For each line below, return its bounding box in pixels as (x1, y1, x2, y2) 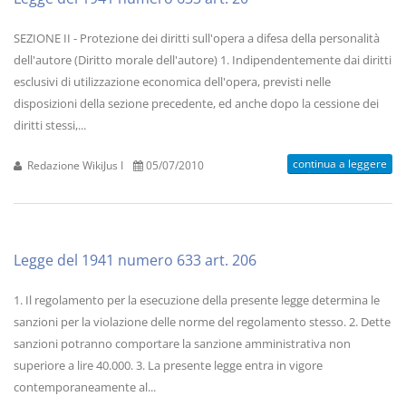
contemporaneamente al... (14, 379, 156, 395)
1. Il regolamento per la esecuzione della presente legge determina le (14, 292, 380, 308)
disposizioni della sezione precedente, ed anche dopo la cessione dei (14, 95, 379, 111)
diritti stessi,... (14, 117, 86, 133)
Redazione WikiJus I (24, 158, 123, 172)
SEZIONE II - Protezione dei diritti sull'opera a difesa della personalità (14, 30, 380, 46)
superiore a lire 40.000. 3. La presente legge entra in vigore (14, 357, 323, 373)
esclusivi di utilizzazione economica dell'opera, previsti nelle (14, 73, 331, 90)
